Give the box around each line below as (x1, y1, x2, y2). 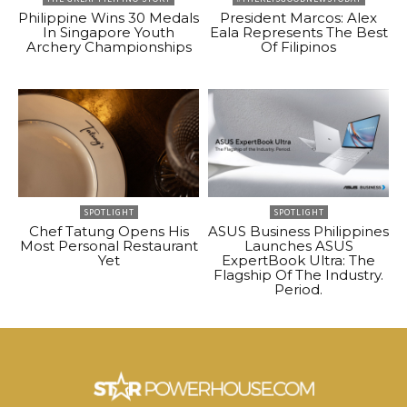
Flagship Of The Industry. (213, 266, 383, 284)
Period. (274, 281, 323, 299)
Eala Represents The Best (209, 23, 388, 41)
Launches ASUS (243, 237, 353, 255)
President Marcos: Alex (220, 8, 377, 26)
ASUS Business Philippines (208, 223, 389, 241)
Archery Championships (25, 37, 192, 55)
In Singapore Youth (43, 23, 174, 41)
